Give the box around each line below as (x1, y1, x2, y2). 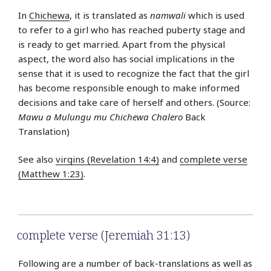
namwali (150, 8, 186, 21)
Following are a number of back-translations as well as (18, 256, 252, 269)
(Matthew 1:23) (18, 168, 83, 180)
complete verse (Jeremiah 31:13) (17, 226, 190, 243)
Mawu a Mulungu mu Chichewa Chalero (18, 110, 183, 123)
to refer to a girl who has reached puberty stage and (18, 23, 245, 36)
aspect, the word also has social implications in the (18, 52, 235, 65)
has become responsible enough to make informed (18, 81, 240, 94)
